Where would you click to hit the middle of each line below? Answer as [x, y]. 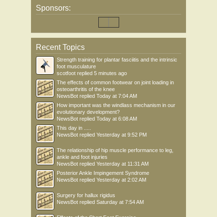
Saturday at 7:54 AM [120, 202]
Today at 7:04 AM [117, 96]
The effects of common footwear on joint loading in [115, 83]
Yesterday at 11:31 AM [123, 164]
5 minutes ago [110, 73]
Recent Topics [60, 47]
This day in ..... [74, 128]
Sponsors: [53, 8]
